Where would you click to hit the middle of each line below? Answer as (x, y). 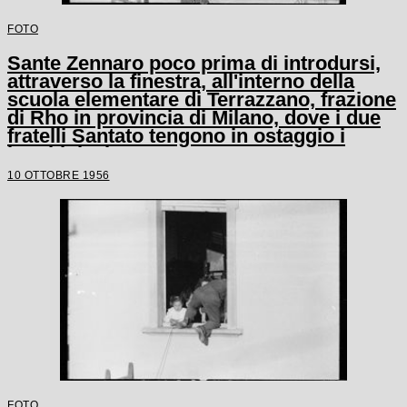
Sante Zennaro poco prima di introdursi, (194, 63)
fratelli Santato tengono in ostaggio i (176, 135)
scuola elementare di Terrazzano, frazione (202, 99)
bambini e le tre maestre (120, 154)
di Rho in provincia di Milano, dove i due (194, 117)
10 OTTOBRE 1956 (59, 174)
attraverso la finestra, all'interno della (181, 81)
